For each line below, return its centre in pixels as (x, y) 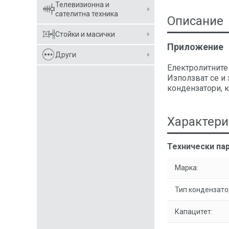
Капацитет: (194, 212)
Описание (195, 21)
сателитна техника (87, 14)
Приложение (195, 47)
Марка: (187, 168)
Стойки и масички (85, 34)
